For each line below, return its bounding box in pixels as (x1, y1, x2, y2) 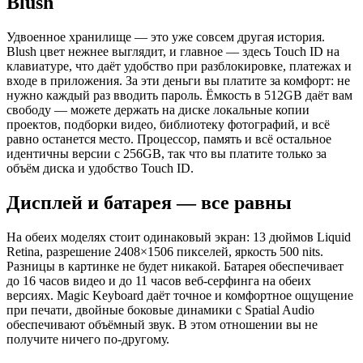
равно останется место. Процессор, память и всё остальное (6, 132, 331, 147)
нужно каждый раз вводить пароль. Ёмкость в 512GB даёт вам (6, 88, 352, 103)
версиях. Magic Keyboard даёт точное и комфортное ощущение (6, 288, 353, 303)
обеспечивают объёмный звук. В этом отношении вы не (6, 318, 318, 332)
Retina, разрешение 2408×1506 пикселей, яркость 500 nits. (6, 245, 323, 259)
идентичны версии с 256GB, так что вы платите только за (6, 147, 327, 161)
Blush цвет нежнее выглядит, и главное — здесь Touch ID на (6, 45, 340, 59)
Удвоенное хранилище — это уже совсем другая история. (6, 30, 325, 45)
